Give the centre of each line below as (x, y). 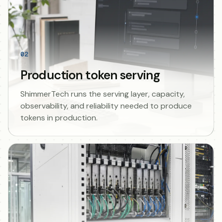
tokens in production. (59, 117)
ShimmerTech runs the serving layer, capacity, (103, 94)
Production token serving (90, 75)
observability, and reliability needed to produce (106, 106)
